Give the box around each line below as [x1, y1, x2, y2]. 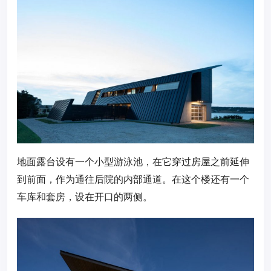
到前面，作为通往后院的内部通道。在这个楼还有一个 [17, 172, 249, 185]
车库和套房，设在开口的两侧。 [17, 190, 152, 203]
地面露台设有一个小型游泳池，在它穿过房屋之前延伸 [17, 155, 249, 168]
